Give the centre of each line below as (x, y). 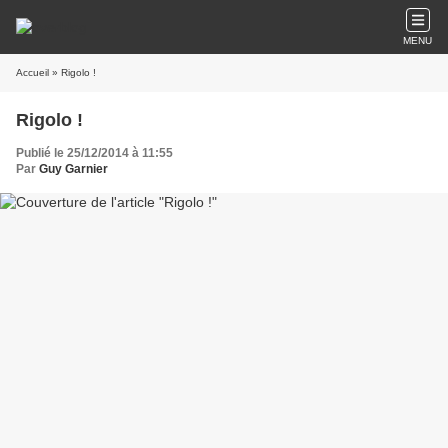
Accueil (32, 72)
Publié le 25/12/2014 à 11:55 (94, 153)
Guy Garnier (73, 169)
